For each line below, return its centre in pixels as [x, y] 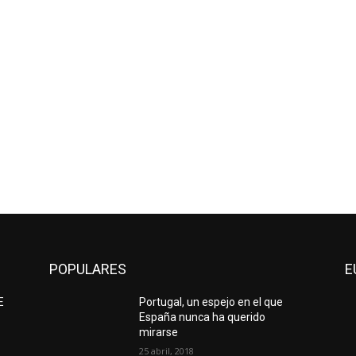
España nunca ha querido [203, 317]
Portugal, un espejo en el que [211, 302]
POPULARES [88, 269]
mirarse [159, 332]
